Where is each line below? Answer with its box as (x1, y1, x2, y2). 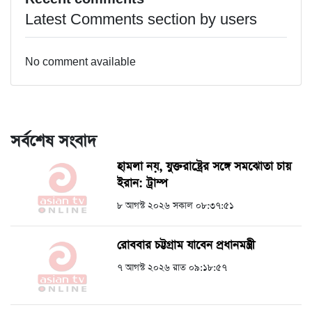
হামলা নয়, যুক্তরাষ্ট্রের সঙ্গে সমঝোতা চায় (117, 159, 291, 175)
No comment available (25, 56, 136, 70)
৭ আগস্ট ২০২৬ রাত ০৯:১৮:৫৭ (117, 261, 227, 275)
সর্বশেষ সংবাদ (10, 130, 96, 153)
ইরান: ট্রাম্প (117, 175, 168, 192)
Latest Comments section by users (25, 11, 257, 29)
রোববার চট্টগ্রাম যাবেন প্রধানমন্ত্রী (117, 237, 255, 254)
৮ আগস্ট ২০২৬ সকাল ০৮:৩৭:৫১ (117, 199, 234, 213)
